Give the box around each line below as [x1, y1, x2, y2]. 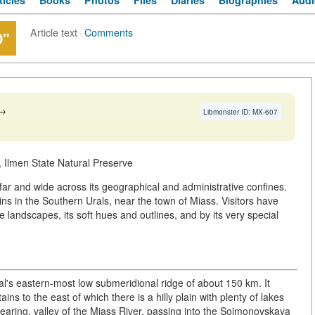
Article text [30, 25, 77, 40]
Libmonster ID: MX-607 [203, 107, 278, 117]
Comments [84, 25, 133, 40]
